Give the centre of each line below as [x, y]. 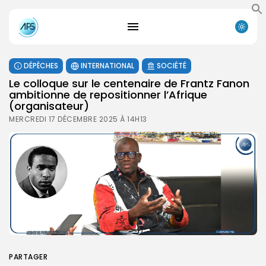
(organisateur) [49, 106]
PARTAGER [28, 256]
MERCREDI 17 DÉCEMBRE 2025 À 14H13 [78, 119]
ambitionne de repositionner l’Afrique [108, 94]
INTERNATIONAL [107, 65]
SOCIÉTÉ [172, 65]
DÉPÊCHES [41, 65]
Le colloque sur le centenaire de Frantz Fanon [129, 83]
